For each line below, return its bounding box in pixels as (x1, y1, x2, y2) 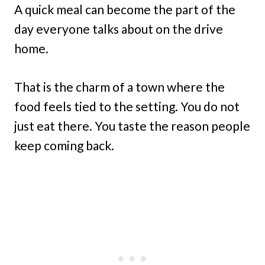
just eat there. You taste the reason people (14, 118, 250, 133)
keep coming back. (14, 138, 114, 153)
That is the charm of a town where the (14, 79, 225, 94)
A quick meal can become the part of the (14, 2, 235, 17)
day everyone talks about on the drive (14, 21, 223, 36)
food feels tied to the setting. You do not (14, 99, 240, 114)
